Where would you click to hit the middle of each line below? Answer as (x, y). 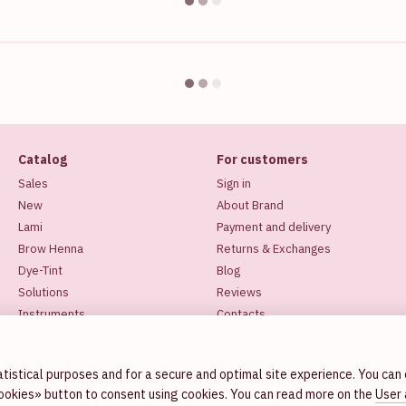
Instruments (52, 314)
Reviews (239, 292)
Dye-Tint (40, 271)
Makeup (39, 336)
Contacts (241, 314)
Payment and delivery (274, 227)
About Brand (250, 205)
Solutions (43, 292)
